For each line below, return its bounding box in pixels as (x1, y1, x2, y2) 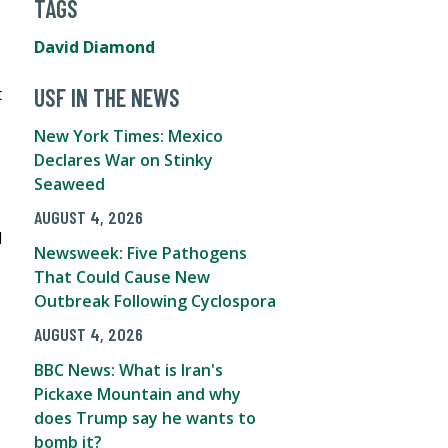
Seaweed (34, 173, 105, 195)
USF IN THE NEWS (34, 83, 180, 112)
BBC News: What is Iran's (34, 358, 223, 381)
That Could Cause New (34, 265, 210, 288)
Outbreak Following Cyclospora (34, 289, 276, 312)
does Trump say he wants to (34, 406, 256, 429)
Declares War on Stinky (34, 149, 213, 171)
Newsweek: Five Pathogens (34, 241, 247, 264)
